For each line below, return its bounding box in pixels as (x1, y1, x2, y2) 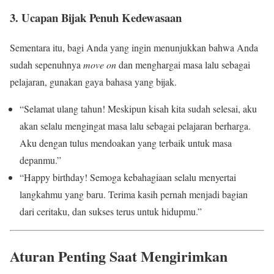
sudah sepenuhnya (10, 57, 83, 71)
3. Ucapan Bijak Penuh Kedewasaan (10, 9, 182, 26)
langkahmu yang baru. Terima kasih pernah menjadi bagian (20, 187, 248, 201)
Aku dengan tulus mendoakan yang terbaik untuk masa (20, 136, 232, 149)
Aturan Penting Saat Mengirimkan (10, 245, 228, 267)
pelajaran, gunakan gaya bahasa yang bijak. (10, 75, 177, 88)
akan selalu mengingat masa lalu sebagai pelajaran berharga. (20, 119, 251, 132)
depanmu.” (20, 153, 61, 166)
